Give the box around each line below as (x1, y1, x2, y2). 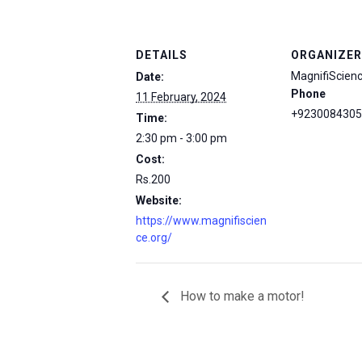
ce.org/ (136, 231, 172, 244)
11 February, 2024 (136, 90, 226, 103)
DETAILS (136, 48, 187, 61)
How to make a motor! (177, 288, 305, 304)
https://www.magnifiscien (136, 214, 267, 227)
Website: (136, 194, 182, 207)
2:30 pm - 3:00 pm (136, 132, 227, 145)
